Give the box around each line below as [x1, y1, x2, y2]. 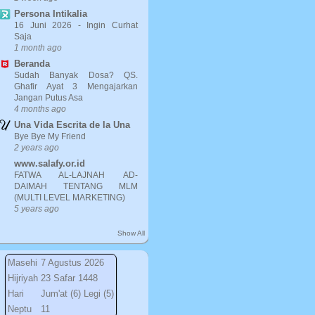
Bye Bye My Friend [14, 131, 86, 141]
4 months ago [14, 104, 66, 113]
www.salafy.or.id [14, 158, 85, 169]
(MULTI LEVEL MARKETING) [14, 193, 125, 202]
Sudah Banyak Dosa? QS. [14, 70, 138, 80]
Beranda [14, 58, 50, 69]
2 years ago [14, 143, 59, 152]
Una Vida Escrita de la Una [14, 120, 130, 130]
